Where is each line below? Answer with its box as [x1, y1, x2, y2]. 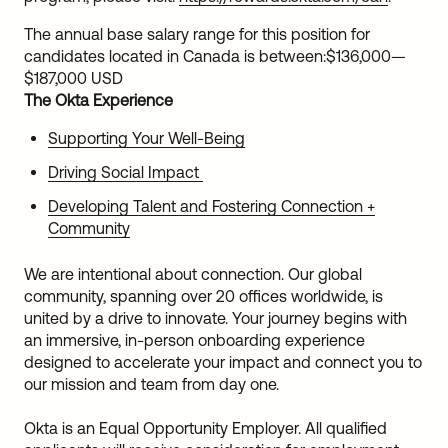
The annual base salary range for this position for [24, 24, 370, 43]
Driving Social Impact [48, 162, 203, 181]
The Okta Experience [24, 90, 173, 109]
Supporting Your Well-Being [48, 128, 245, 147]
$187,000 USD [24, 68, 123, 87]
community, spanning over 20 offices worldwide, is [24, 286, 383, 305]
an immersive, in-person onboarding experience [24, 330, 365, 349]
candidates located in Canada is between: [24, 46, 326, 65]
